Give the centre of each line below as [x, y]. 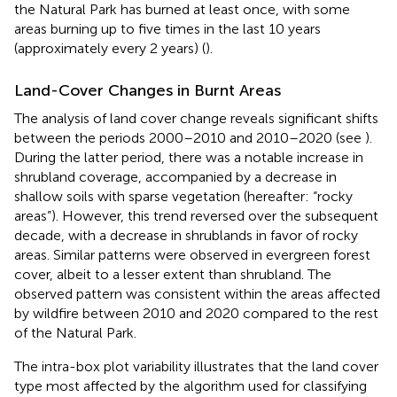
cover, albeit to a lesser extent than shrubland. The [173, 274]
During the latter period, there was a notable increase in [189, 157]
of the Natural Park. [75, 332]
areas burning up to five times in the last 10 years [167, 28]
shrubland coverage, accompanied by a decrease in [175, 176]
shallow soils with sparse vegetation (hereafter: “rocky [183, 196]
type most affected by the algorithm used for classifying [191, 385]
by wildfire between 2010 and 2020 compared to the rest [196, 313]
